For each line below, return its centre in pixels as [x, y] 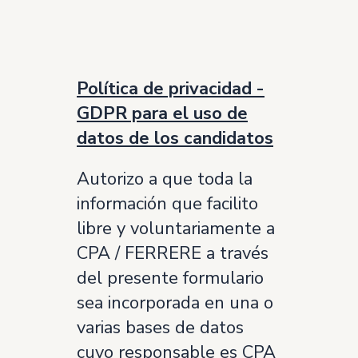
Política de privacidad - [171, 89]
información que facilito [167, 204]
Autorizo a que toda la [165, 179]
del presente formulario [170, 278]
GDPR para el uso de [162, 113]
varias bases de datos [160, 328]
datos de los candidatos [175, 138]
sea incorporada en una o [175, 303]
